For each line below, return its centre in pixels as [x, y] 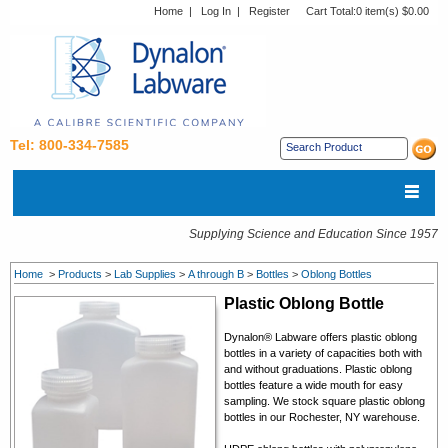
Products [80, 273]
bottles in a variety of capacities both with [323, 352]
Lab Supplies [145, 273]
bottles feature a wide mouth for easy [313, 384]
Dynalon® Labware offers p [290, 336]
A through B [216, 273]
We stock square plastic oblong [347, 400]
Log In [216, 11]
